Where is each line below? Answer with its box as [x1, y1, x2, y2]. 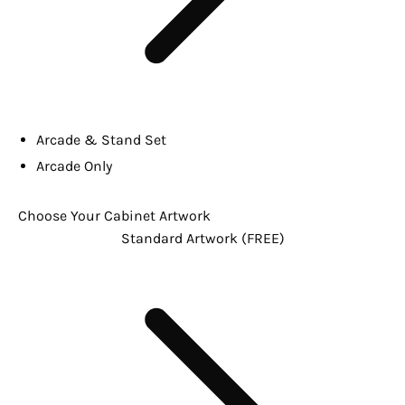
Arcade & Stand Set [36, 131, 166, 149]
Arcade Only [36, 157, 112, 175]
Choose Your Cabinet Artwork [18, 207, 211, 225]
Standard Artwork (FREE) [120, 230, 285, 248]
